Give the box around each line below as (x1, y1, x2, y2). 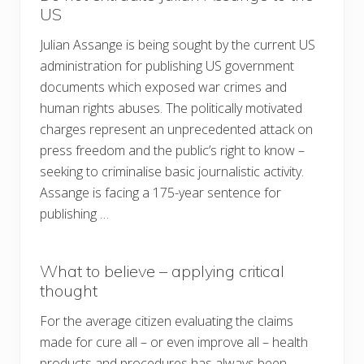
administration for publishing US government (40, 57, 294, 76)
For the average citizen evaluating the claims (40, 312, 293, 331)
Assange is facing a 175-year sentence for (40, 184, 281, 202)
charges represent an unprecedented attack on (40, 120, 313, 139)
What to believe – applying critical (40, 261, 284, 282)
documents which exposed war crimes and (40, 78, 287, 97)
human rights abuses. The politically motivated (40, 99, 302, 118)
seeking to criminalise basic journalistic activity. (40, 162, 304, 181)
